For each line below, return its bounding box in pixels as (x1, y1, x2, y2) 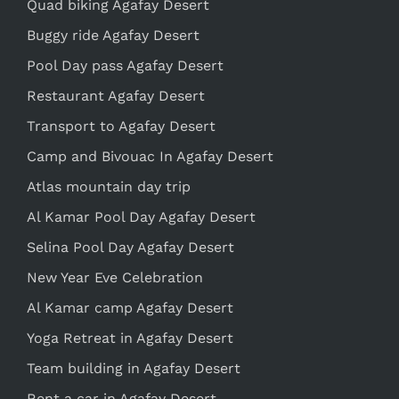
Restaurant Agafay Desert (27, 86, 205, 104)
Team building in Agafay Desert (27, 359, 240, 377)
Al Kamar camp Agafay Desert (27, 298, 233, 316)
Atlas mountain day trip (27, 177, 191, 195)
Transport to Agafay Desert (27, 117, 216, 134)
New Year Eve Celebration (27, 268, 203, 286)
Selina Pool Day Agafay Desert (27, 238, 234, 256)
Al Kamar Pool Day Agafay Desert (27, 208, 256, 225)
